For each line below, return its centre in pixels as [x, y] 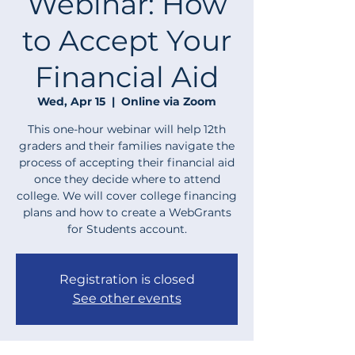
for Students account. [127, 229]
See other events [127, 298]
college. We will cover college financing [127, 196]
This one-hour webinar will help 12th [127, 129]
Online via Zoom [169, 101]
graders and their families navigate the [127, 146]
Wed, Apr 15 [71, 101]
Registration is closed [127, 279]
